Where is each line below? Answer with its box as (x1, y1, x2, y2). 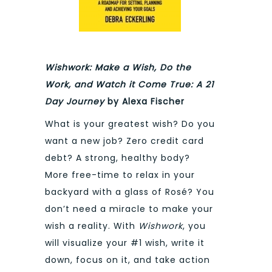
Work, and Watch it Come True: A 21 (45, 78, 214, 91)
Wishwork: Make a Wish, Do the (45, 61, 191, 74)
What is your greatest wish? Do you (45, 117, 215, 130)
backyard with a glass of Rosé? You (45, 185, 214, 198)
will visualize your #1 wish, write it (45, 236, 205, 249)
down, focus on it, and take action (45, 253, 210, 266)
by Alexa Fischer (107, 95, 185, 108)
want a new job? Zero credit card (45, 134, 204, 147)
